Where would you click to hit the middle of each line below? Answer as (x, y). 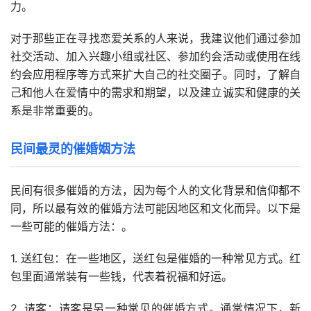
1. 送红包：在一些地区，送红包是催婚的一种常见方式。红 (155, 259)
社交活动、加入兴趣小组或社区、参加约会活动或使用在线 (155, 57)
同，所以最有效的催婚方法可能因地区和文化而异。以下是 (155, 209)
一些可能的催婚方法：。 (72, 227)
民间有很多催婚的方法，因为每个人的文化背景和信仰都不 (155, 191)
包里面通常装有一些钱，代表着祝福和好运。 (121, 277)
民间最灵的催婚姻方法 (73, 149)
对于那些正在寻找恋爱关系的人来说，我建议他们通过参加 (155, 39)
